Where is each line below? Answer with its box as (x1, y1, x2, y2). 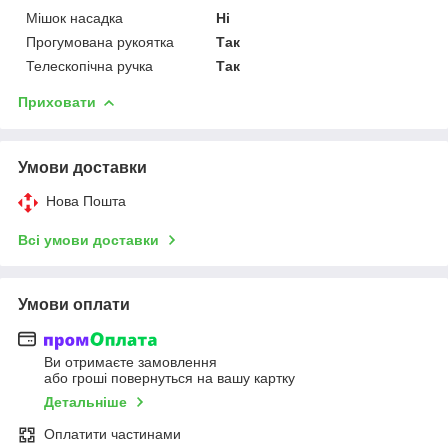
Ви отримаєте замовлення (44, 354, 217, 371)
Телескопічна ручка (26, 57, 153, 74)
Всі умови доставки (18, 231, 159, 248)
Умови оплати (18, 295, 130, 313)
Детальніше (44, 394, 127, 411)
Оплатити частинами (44, 426, 181, 443)
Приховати (18, 93, 96, 110)
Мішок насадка (26, 9, 123, 26)
